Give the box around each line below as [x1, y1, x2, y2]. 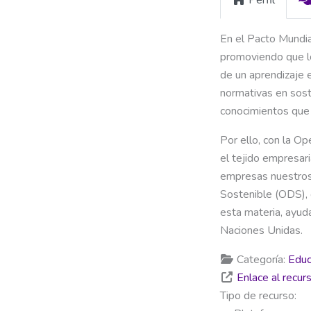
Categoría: [237, 251, 288, 267]
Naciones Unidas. [220, 222, 303, 238]
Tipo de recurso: [220, 287, 296, 303]
